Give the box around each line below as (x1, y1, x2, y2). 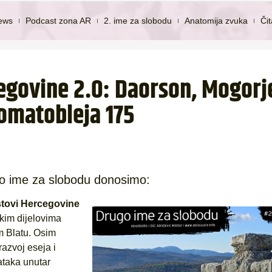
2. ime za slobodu (104, 15, 172, 25)
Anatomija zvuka (185, 15, 248, 25)
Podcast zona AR (25, 15, 92, 25)
